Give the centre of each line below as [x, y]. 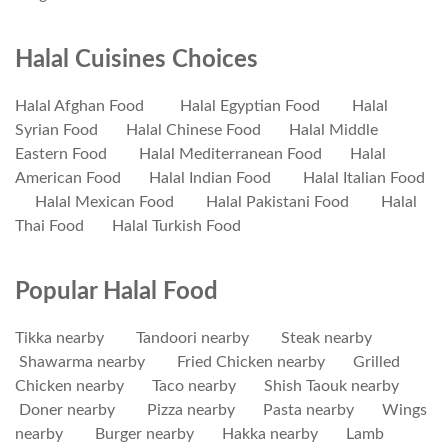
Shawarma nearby [82, 362]
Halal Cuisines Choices [136, 60]
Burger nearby [144, 434]
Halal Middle [333, 130]
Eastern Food [61, 154]
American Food [68, 178]
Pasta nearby [308, 410]
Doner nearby [67, 410]
